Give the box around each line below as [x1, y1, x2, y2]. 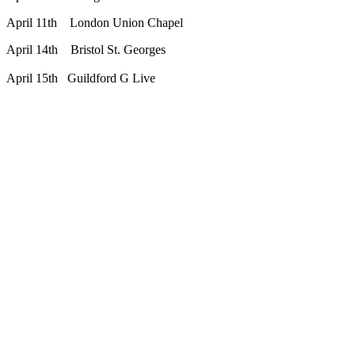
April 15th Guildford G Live [6, 71, 155, 86]
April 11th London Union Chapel [6, 16, 183, 30]
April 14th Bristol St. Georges [6, 43, 166, 57]
